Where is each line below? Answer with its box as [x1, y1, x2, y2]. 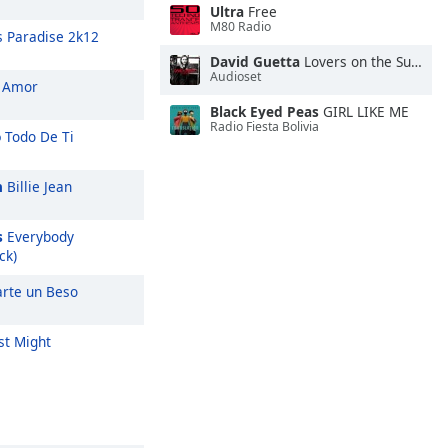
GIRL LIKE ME [319, 102, 409, 121]
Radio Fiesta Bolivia [210, 118, 319, 136]
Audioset [210, 68, 261, 86]
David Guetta [210, 52, 300, 71]
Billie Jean [3, 177, 72, 196]
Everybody [3, 227, 74, 246]
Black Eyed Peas [210, 102, 319, 121]
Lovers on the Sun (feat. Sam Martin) [300, 52, 411, 71]
